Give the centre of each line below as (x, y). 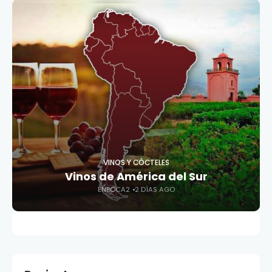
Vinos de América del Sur (136, 176)
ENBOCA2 (114, 189)
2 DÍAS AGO (155, 189)
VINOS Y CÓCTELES (136, 163)
